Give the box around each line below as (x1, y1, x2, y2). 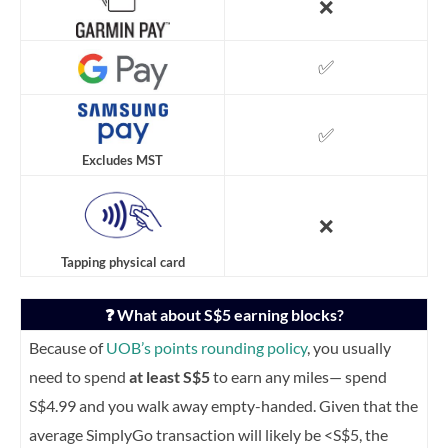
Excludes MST (82, 151, 163, 168)
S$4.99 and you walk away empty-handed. (29, 396, 319, 416)
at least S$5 (129, 367, 210, 387)
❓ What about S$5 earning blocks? (104, 305, 344, 325)
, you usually (307, 338, 391, 358)
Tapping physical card (60, 253, 185, 270)
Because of (29, 338, 106, 358)
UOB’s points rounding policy (106, 338, 307, 358)
